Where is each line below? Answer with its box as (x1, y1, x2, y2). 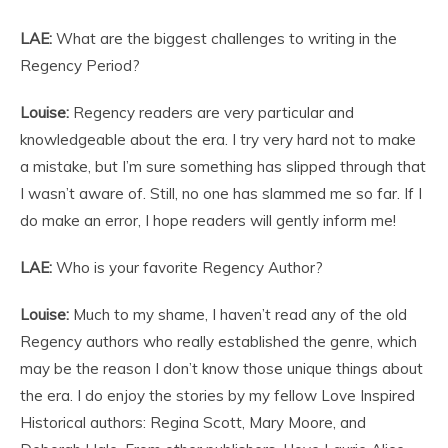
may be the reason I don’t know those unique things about (20, 358, 423, 378)
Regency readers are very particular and (69, 102, 354, 122)
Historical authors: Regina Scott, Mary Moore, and (20, 412, 366, 432)
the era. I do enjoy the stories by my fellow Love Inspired (20, 385, 415, 405)
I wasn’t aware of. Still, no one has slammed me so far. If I (20, 183, 422, 203)
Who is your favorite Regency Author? (52, 257, 323, 277)
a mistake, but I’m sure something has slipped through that (20, 156, 426, 176)
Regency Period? (20, 55, 140, 75)
